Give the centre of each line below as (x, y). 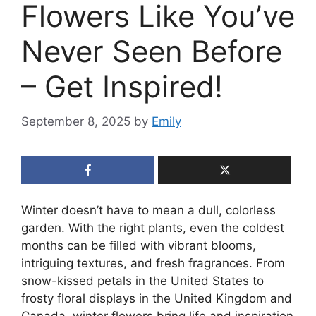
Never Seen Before (152, 51)
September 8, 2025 (76, 121)
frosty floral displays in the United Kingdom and (157, 298)
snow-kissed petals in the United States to (142, 280)
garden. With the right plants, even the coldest (153, 227)
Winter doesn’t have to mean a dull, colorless (148, 210)
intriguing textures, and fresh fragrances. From (153, 263)
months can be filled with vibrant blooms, (139, 245)
